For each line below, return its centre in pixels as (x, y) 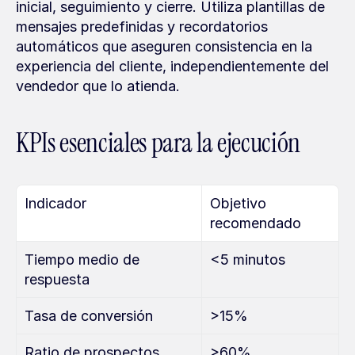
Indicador (55, 203)
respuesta (57, 279)
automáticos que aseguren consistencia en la (164, 46)
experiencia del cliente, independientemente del (172, 66)
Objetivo (238, 203)
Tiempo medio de (82, 260)
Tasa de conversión (89, 316)
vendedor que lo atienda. (98, 86)
